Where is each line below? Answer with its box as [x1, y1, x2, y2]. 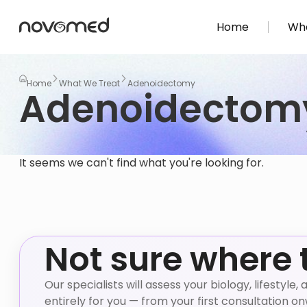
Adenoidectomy [127, 77, 195, 89]
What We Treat [59, 77, 120, 89]
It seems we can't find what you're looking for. [19, 155, 264, 171]
